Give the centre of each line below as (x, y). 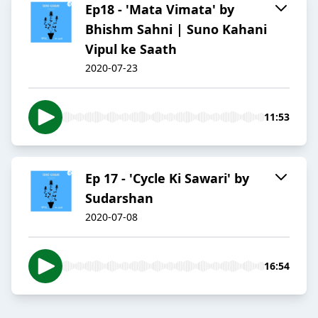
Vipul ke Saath (131, 49)
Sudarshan (119, 198)
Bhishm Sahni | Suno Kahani (176, 29)
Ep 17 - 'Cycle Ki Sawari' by (167, 179)
